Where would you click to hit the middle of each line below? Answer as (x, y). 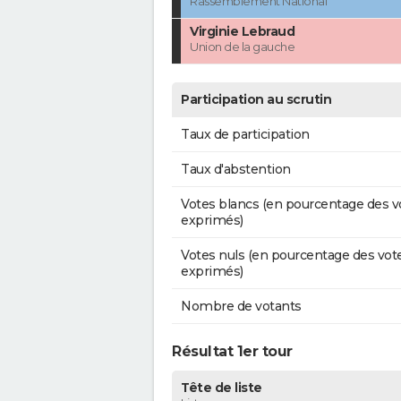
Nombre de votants (241, 307)
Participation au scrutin (256, 100)
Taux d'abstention (236, 170)
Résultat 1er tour (232, 352)
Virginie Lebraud (242, 32)
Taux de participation (245, 135)
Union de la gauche (242, 47)
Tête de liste (222, 388)
